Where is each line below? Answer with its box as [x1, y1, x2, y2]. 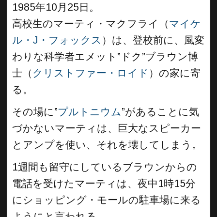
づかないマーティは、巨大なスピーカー [12, 123, 201, 134]
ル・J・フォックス [12, 34, 102, 46]
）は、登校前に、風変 [102, 34, 204, 46]
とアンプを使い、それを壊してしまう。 [12, 139, 202, 151]
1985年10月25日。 [12, 1, 99, 13]
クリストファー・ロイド [32, 67, 149, 79]
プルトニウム [58, 106, 122, 118]
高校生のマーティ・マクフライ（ [12, 18, 169, 30]
